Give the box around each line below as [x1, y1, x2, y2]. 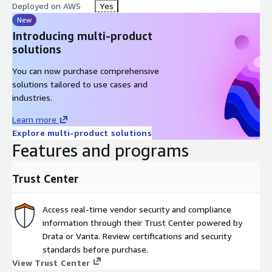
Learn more [12, 114, 56, 125]
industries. [12, 92, 52, 103]
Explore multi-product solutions [12, 127, 152, 138]
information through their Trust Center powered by [42, 217, 242, 228]
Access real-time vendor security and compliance [42, 204, 231, 215]
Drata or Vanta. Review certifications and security [42, 231, 231, 242]
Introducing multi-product [12, 29, 152, 43]
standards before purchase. [42, 244, 148, 255]
